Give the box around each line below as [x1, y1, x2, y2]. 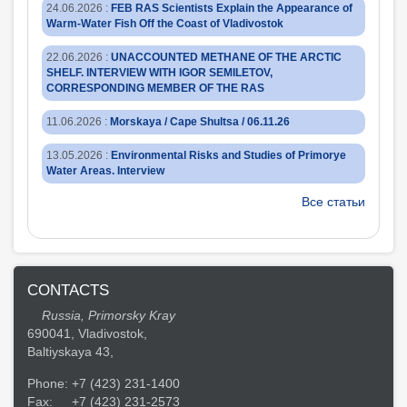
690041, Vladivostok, [27, 326, 151, 341]
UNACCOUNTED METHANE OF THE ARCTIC [111, 51, 342, 64]
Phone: [27, 376, 72, 391]
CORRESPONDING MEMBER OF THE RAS [46, 82, 264, 94]
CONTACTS [27, 281, 109, 299]
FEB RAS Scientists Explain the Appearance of [111, 2, 352, 15]
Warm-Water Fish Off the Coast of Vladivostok [46, 17, 283, 30]
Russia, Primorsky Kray [42, 308, 175, 323]
